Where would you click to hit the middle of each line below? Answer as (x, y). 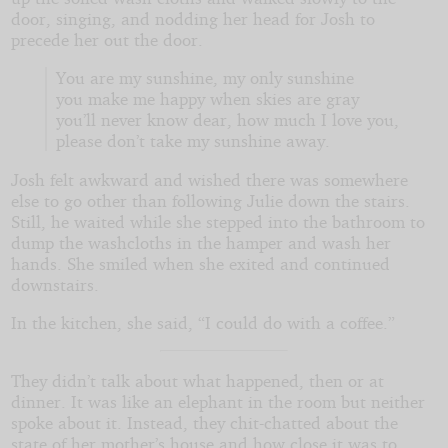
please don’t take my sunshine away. (192, 141)
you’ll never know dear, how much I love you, (227, 120)
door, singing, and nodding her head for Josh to (192, 19)
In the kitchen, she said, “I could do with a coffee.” (202, 323)
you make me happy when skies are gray (207, 99)
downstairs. (54, 284)
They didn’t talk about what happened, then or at (197, 380)
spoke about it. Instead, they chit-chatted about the (204, 422)
